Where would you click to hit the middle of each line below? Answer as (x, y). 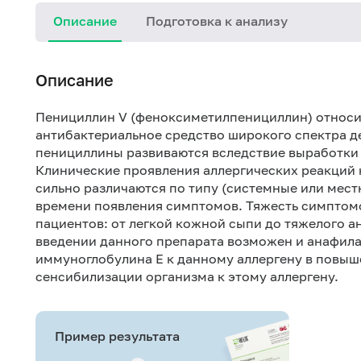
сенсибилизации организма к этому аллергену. (187, 276)
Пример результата (117, 336)
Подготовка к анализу (217, 21)
